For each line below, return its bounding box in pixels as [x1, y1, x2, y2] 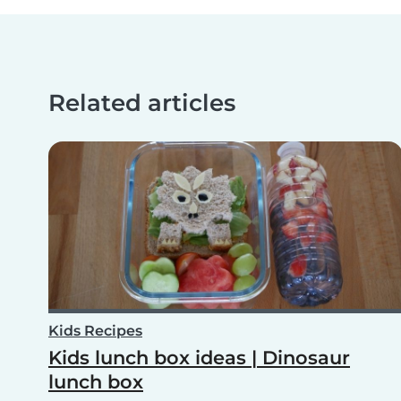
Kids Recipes [48, 322, 142, 340]
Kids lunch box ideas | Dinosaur [48, 346, 350, 370]
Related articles [48, 89, 235, 117]
